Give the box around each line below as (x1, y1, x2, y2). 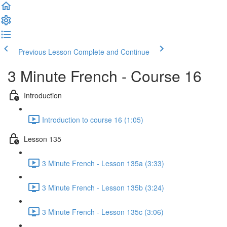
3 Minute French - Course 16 (8, 65, 202, 87)
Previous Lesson (18, 47, 71, 57)
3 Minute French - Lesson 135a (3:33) (42, 158, 164, 168)
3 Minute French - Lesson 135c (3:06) (42, 206, 164, 217)
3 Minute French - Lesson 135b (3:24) (42, 182, 164, 193)
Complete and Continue (73, 47, 149, 57)
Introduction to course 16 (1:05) (42, 114, 143, 125)
